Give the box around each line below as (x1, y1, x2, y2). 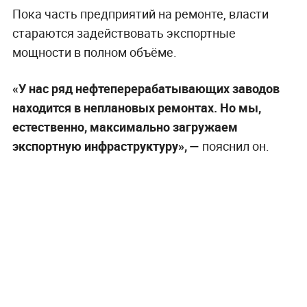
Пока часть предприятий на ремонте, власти (12, 5, 269, 22)
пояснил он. (199, 137, 269, 154)
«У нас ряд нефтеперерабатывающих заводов (12, 79, 280, 97)
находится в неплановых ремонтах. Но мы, (12, 99, 261, 116)
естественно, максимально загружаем (12, 118, 238, 135)
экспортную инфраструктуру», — (12, 137, 199, 154)
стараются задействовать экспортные (12, 24, 236, 41)
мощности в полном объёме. (12, 43, 177, 60)
